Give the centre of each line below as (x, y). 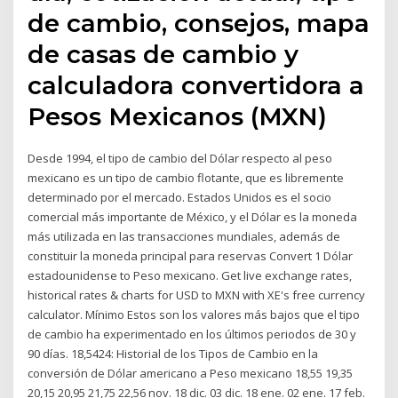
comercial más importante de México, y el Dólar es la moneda (193, 216)
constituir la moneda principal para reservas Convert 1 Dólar (191, 255)
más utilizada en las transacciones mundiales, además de (184, 236)
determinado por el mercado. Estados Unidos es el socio (180, 197)
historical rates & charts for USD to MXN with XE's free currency (197, 295)
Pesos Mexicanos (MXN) (178, 116)
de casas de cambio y (163, 54)
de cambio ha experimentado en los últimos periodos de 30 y (192, 334)
